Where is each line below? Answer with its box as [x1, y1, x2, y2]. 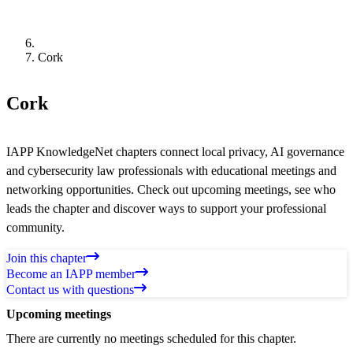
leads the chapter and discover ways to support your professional [6, 201, 326, 215]
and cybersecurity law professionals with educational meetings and [6, 163, 336, 177]
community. [6, 220, 65, 234]
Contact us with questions [6, 282, 134, 296]
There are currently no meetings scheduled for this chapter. [6, 332, 296, 346]
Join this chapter [6, 251, 87, 265]
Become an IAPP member [6, 266, 136, 281]
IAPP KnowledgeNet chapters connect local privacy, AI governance [6, 144, 344, 158]
